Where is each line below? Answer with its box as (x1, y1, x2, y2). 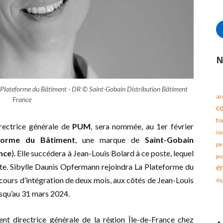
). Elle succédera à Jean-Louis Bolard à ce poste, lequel (11, 148, 194, 158)
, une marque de (75, 135, 145, 145)
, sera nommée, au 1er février (91, 121, 194, 131)
